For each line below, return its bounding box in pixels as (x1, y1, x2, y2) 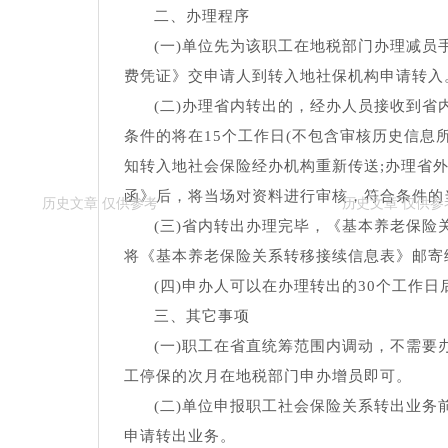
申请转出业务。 (124, 428, 236, 445)
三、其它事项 (154, 308, 250, 325)
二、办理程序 (154, 8, 250, 25)
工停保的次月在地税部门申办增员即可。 (124, 368, 412, 385)
